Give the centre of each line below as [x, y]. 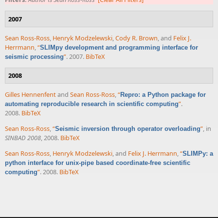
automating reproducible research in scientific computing [92, 104]
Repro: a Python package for [163, 95]
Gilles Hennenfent [30, 95]
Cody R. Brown [136, 38]
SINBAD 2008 [23, 137]
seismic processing [34, 56]
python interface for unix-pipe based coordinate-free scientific [98, 163]
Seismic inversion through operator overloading [128, 128]
